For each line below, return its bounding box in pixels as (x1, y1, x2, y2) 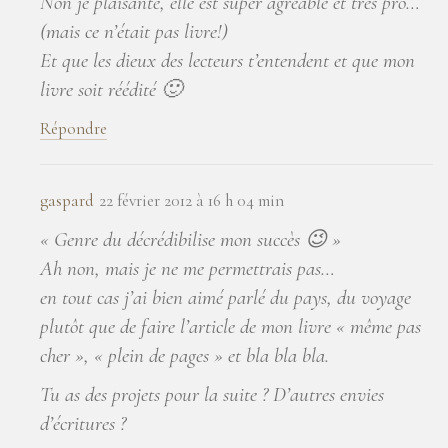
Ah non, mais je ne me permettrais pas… (40, 255, 335, 281)
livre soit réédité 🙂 (40, 76, 182, 102)
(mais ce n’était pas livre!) (40, 18, 228, 44)
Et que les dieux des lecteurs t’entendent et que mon (40, 47, 415, 73)
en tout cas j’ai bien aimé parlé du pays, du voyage (40, 284, 411, 310)
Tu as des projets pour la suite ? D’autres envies (40, 381, 384, 407)
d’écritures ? (40, 410, 126, 436)
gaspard (40, 189, 94, 211)
